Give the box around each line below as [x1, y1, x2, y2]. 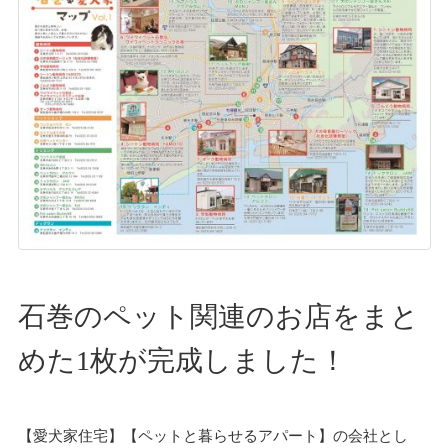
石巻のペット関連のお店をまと [17, 301, 419, 333]
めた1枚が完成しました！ [17, 345, 347, 377]
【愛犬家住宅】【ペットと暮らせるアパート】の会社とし [17, 425, 408, 446]
